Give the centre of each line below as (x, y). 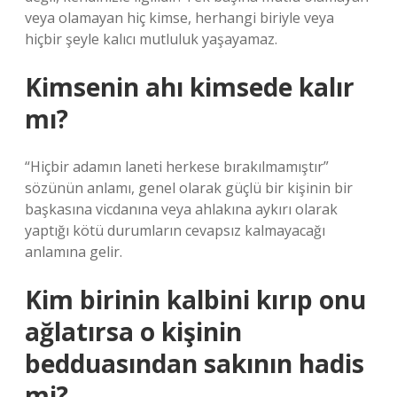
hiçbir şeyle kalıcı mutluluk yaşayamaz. (151, 39)
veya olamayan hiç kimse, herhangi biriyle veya (179, 18)
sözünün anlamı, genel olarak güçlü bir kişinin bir (189, 188)
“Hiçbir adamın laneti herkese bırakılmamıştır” (177, 167)
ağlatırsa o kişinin (133, 331)
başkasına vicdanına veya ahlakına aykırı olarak (181, 209)
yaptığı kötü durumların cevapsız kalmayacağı (175, 230)
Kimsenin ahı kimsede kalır (190, 87)
